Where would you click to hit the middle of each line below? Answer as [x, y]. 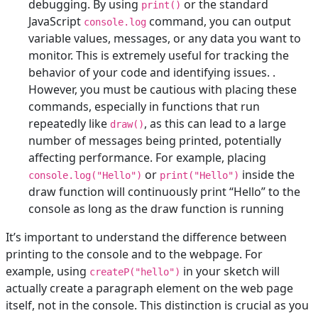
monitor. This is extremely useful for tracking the [159, 56]
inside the [267, 175]
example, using [48, 272]
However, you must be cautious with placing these [163, 90]
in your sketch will [230, 272]
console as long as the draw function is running [156, 209]
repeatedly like [69, 124]
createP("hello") [135, 272]
